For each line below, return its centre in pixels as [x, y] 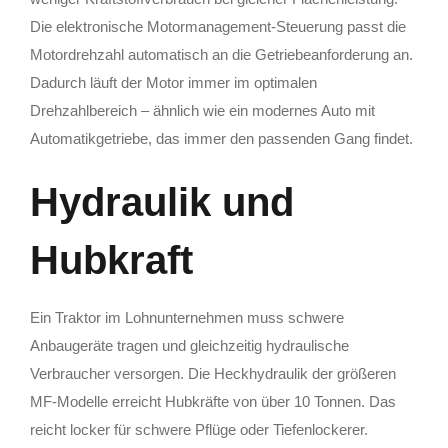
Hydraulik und [162, 202]
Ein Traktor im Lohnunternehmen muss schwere [187, 317]
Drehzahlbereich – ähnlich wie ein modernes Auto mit [202, 111]
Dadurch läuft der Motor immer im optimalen [173, 83]
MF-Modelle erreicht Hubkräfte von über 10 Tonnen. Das [213, 401]
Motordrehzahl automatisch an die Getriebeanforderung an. [221, 55]
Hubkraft [111, 260]
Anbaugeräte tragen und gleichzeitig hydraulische [189, 345]
